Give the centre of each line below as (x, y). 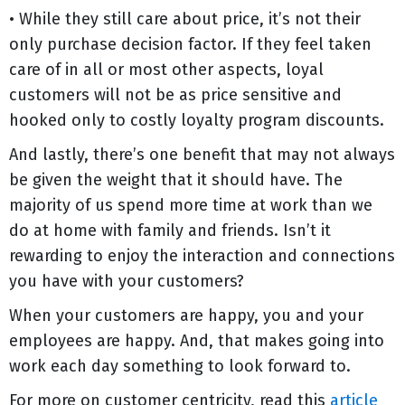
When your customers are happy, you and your (186, 315)
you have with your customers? (127, 281)
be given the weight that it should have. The (176, 179)
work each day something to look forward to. (180, 366)
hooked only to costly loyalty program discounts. (197, 120)
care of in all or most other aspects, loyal (166, 69)
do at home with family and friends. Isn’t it (170, 230)
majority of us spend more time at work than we (191, 205)
